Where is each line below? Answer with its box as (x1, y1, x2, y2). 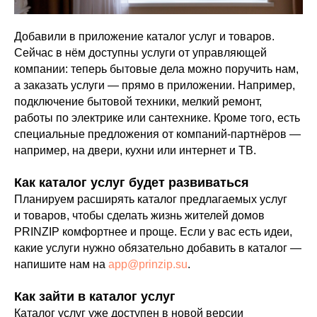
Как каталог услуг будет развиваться (14, 175, 249, 190)
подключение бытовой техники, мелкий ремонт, (14, 96, 262, 108)
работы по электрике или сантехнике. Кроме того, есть (14, 112, 300, 124)
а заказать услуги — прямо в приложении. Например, (14, 79, 295, 91)
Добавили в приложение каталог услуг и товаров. (14, 30, 275, 42)
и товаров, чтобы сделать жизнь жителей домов (14, 209, 265, 221)
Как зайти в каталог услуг (14, 289, 175, 304)
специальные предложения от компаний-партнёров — (14, 128, 301, 140)
